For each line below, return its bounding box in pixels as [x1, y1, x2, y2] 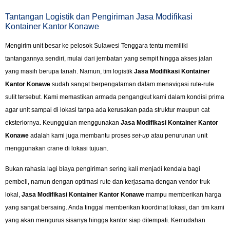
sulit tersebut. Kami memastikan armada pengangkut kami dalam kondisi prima [5, 93, 224, 101]
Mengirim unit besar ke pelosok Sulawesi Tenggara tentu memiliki [5, 42, 188, 50]
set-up [132, 132, 149, 140]
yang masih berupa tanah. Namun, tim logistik [5, 68, 134, 75]
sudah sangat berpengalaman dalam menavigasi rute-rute [50, 81, 214, 88]
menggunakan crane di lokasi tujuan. [5, 145, 108, 152]
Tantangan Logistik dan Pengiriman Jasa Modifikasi [5, 12, 193, 22]
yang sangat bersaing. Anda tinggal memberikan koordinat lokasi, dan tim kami [5, 203, 224, 211]
